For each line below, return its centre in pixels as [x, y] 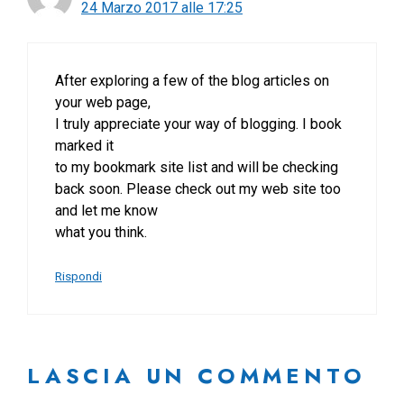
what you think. [101, 233]
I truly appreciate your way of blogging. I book [198, 124]
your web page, [103, 103]
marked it [84, 146]
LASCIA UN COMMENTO [197, 376]
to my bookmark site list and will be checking [197, 168]
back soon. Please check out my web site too [198, 189]
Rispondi [78, 276]
